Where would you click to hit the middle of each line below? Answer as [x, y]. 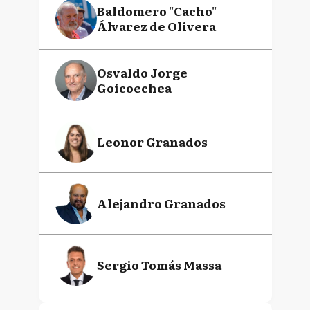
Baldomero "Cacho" [156, 11]
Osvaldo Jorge [142, 72]
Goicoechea [134, 88]
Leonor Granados [152, 142]
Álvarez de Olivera [156, 26]
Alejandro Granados [161, 203]
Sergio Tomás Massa [159, 265]
